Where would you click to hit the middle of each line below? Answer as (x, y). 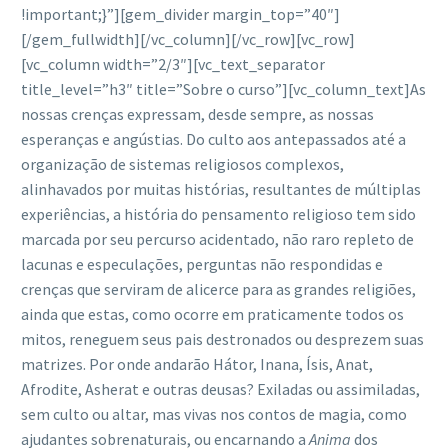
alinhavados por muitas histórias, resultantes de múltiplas (221, 189)
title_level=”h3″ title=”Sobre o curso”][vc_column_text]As (223, 89)
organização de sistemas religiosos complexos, (182, 164)
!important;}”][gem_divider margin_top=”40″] (180, 14)
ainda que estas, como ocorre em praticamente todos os (212, 314)
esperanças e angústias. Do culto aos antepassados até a (213, 139)
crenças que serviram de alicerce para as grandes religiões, (218, 289)
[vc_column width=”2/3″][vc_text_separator (173, 64)
